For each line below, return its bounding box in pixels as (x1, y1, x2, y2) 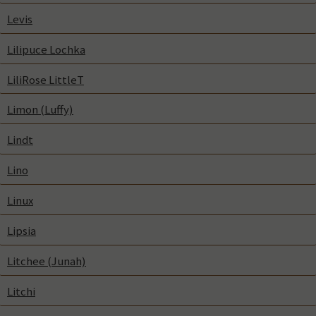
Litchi (7, 283, 35, 299)
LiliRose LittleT (7, 71, 84, 87)
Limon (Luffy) (7, 102, 73, 118)
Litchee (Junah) (7, 253, 86, 269)
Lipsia (7, 223, 36, 239)
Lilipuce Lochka (7, 41, 85, 57)
